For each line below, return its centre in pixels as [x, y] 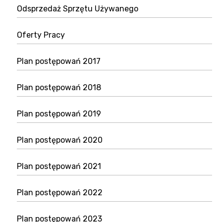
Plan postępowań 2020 [60, 140]
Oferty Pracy [41, 35]
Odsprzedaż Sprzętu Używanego [78, 9]
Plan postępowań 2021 [59, 166]
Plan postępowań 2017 [59, 61]
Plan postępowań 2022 [60, 193]
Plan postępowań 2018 [59, 87]
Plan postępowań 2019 [59, 114]
